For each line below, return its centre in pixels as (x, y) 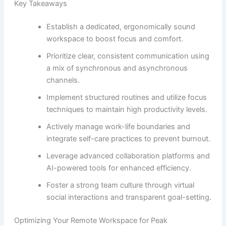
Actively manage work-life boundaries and (118, 126)
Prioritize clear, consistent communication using (128, 56)
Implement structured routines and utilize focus (126, 97)
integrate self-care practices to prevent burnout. (128, 138)
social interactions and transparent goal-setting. (129, 197)
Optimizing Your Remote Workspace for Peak (91, 220)
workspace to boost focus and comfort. (115, 39)
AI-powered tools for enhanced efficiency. (119, 168)
